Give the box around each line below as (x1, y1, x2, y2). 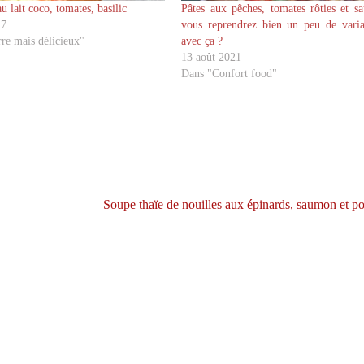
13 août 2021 (181, 51, 242, 64)
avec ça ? (181, 35, 223, 48)
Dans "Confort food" (181, 67, 278, 80)
